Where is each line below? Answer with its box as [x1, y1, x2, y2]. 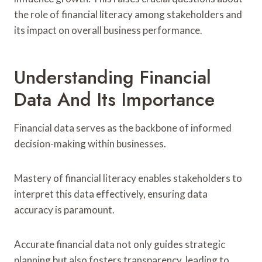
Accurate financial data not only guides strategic [14, 237, 225, 250]
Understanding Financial [14, 63, 211, 91]
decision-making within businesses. [14, 137, 166, 150]
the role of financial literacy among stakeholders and [14, 8, 242, 20]
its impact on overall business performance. [14, 23, 202, 36]
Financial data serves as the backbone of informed [14, 121, 232, 134]
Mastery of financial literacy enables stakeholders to [14, 171, 242, 184]
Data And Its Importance [14, 85, 215, 113]
